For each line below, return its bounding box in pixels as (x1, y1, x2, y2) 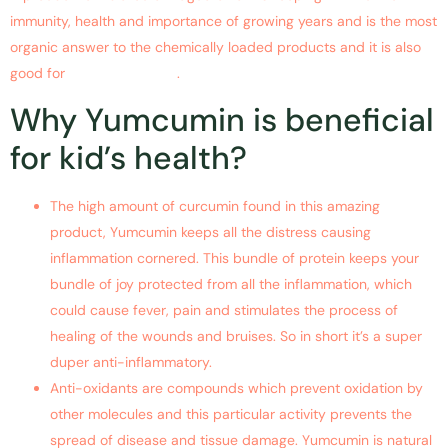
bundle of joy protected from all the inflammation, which (50, 274, 412, 293)
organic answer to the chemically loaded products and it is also (10, 38, 421, 57)
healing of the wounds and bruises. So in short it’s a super (50, 326, 422, 345)
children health (69, 64, 174, 83)
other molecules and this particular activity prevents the (50, 404, 412, 423)
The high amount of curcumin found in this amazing (50, 196, 380, 215)
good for (10, 64, 69, 83)
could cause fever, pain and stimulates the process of (50, 300, 398, 319)
